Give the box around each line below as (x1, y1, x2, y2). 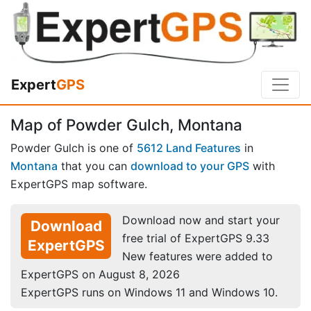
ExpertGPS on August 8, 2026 (21, 267, 180, 281)
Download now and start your (122, 212, 280, 227)
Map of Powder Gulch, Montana (10, 115, 242, 135)
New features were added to (122, 249, 273, 263)
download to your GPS (131, 158, 249, 173)
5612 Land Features (137, 140, 241, 155)
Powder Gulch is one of (10, 140, 137, 155)
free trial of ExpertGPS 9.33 (122, 230, 269, 245)
